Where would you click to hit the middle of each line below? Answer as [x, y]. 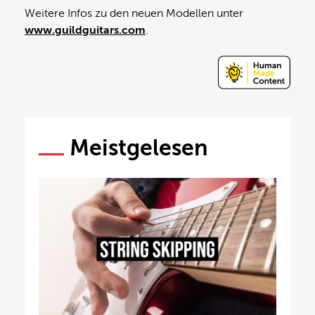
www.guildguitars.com [85, 30]
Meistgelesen [139, 147]
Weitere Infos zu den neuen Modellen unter [134, 13]
